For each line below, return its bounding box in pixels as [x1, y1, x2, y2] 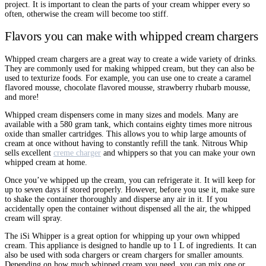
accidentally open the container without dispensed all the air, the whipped [5, 204, 251, 213]
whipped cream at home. [5, 157, 87, 167]
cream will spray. [5, 213, 62, 223]
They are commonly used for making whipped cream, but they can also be [5, 64, 254, 73]
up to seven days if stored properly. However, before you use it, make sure [5, 185, 255, 194]
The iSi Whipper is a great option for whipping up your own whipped [5, 231, 240, 240]
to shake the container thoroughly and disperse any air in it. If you [5, 194, 227, 204]
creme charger [53, 148, 101, 157]
